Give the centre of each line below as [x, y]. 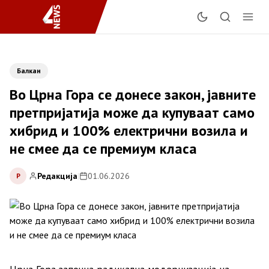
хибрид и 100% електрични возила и [129, 131]
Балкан [29, 71]
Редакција [57, 176]
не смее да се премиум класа [103, 149]
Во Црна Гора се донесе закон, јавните [133, 95]
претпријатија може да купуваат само [132, 113]
